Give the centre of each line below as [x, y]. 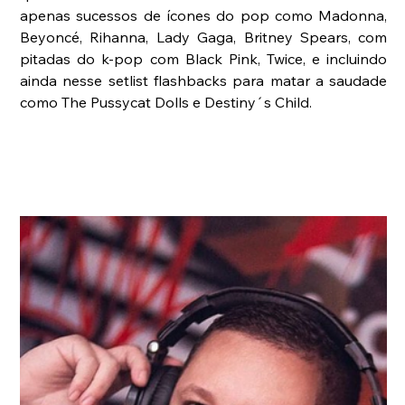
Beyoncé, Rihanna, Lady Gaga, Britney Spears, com [204, 37]
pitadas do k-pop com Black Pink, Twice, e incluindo [204, 58]
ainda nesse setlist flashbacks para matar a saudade [204, 80]
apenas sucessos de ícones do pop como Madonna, [204, 15]
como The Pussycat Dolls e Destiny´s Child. [166, 102]
